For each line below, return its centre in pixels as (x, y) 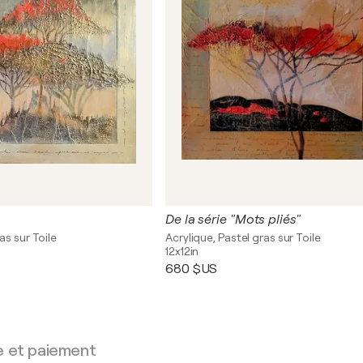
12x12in (182, 251)
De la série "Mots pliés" (233, 220)
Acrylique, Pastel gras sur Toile (243, 237)
